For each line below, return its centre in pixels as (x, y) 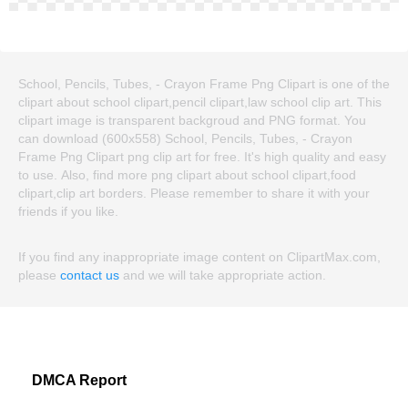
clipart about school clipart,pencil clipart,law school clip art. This (200, 102)
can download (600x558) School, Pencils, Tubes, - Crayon (185, 139)
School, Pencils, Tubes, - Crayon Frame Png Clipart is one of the (204, 84)
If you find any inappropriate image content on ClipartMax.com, (199, 257)
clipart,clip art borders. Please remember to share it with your (194, 194)
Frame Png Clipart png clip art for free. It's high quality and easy (202, 157)
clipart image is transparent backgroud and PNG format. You (192, 121)
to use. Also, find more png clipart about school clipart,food (187, 175)
